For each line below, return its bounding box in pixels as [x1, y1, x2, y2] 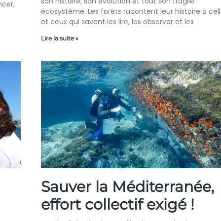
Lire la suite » [40, 35, 78, 42]
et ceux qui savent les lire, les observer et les [40, 17, 194, 27]
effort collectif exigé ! [40, 195, 194, 214]
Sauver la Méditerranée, [40, 178, 214, 196]
